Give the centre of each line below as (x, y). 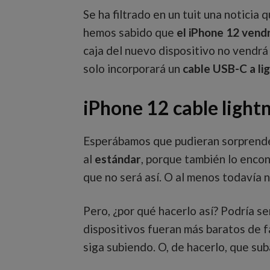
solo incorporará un (132, 68)
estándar (118, 159)
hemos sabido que (129, 32)
